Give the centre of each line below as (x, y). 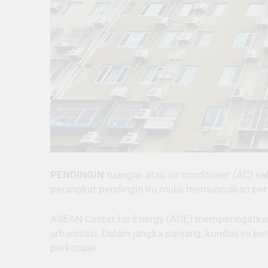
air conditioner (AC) (210, 175)
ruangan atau (137, 175)
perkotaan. (74, 247)
